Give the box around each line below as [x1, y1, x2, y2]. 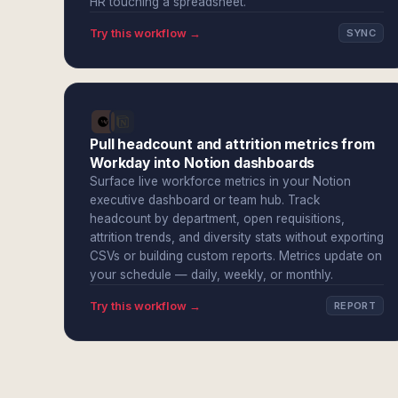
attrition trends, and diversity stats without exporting [90, 230, 384, 244]
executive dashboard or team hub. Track [90, 193, 320, 207]
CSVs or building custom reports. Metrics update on [90, 249, 382, 263]
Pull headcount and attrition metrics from [90, 136, 375, 153]
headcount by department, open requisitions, [90, 211, 345, 226]
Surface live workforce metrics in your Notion [90, 174, 351, 188]
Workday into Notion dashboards [90, 155, 315, 171]
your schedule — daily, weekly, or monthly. [90, 267, 333, 282]
